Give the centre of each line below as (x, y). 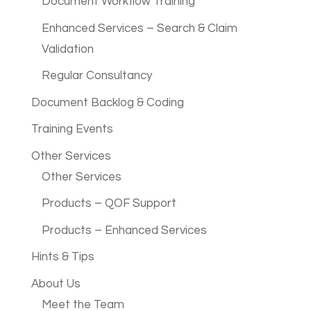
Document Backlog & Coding (107, 102)
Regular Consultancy (96, 76)
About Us (56, 284)
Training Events (72, 129)
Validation (67, 49)
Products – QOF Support (109, 204)
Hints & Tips (62, 257)
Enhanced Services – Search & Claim (139, 28)
